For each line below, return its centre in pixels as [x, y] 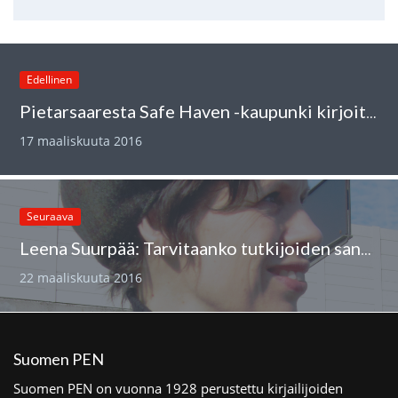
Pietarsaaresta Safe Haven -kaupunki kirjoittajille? [372, 112]
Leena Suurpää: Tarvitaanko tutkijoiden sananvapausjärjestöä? [366, 249]
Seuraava [51, 216]
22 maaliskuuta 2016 [81, 277]
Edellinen [50, 79]
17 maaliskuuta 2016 [81, 140]
